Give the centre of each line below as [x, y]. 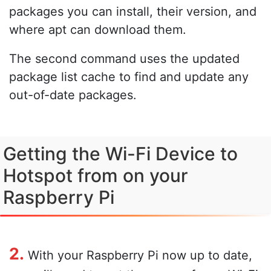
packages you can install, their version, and [133, 11]
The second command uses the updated [124, 58]
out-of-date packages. [73, 95]
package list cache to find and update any [129, 77]
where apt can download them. [98, 29]
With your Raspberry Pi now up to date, [138, 255]
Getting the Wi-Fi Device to [120, 153]
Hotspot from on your [96, 175]
